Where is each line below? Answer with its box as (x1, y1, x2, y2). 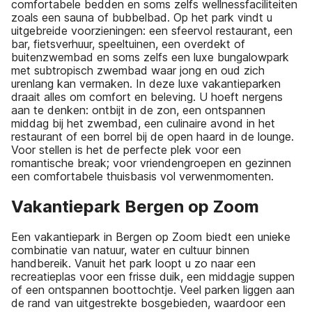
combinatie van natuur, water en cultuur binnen (11, 242, 249, 257)
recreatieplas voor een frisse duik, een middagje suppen (11, 269, 295, 283)
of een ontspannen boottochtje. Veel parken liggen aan (11, 282, 295, 297)
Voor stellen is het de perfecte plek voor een (11, 142, 241, 157)
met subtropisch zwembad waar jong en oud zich (11, 63, 265, 77)
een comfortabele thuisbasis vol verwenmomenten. (11, 169, 274, 183)
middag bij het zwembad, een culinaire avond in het (11, 116, 275, 130)
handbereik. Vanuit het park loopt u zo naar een (11, 256, 256, 270)
